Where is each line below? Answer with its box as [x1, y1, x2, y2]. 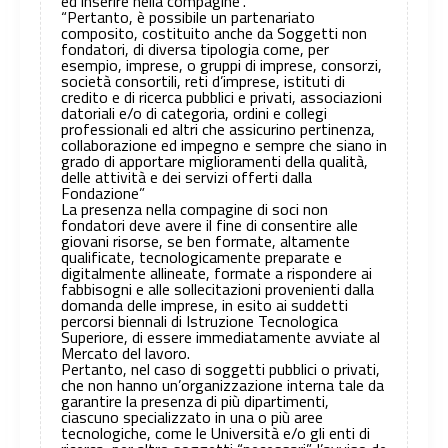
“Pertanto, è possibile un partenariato [61, 5, 315, 30]
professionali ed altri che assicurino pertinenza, [61, 117, 375, 142]
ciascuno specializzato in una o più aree [61, 405, 323, 430]
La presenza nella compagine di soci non [61, 197, 328, 222]
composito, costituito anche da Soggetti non [61, 21, 367, 46]
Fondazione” [61, 181, 145, 206]
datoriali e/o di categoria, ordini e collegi [61, 101, 327, 126]
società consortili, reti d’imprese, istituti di [61, 69, 345, 94]
